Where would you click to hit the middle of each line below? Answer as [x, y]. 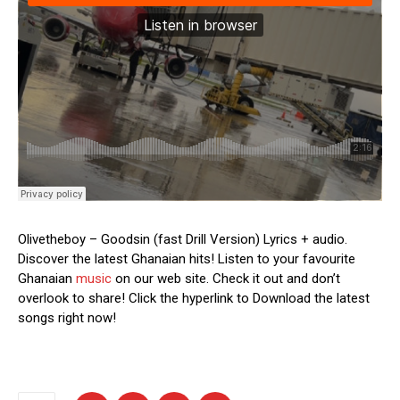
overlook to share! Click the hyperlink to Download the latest [194, 299]
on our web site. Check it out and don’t [226, 279]
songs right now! [67, 318]
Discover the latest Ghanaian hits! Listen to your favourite [187, 259]
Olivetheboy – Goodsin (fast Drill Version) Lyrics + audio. [183, 240]
